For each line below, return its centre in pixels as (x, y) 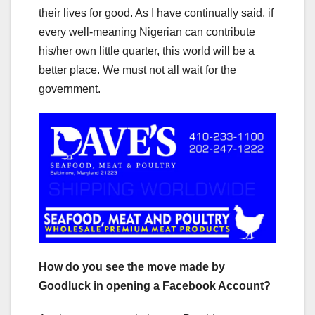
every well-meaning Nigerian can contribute (147, 32)
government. (70, 89)
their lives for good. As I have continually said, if (156, 13)
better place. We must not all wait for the (137, 70)
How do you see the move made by (132, 267)
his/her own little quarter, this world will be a (147, 51)
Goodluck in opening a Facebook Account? (155, 286)
